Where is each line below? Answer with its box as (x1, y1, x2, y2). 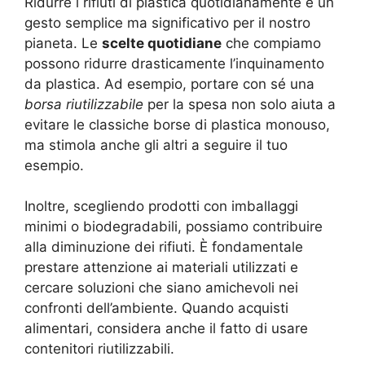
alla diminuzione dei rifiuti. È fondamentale (24, 239, 303, 256)
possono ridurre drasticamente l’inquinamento (24, 55, 324, 72)
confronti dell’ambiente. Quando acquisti (24, 300, 288, 317)
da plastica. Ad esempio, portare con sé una (24, 75, 314, 92)
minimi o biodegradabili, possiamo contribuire (24, 218, 323, 235)
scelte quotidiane (102, 34, 222, 51)
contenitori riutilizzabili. (24, 341, 174, 358)
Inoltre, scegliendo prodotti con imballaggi (24, 198, 298, 215)
